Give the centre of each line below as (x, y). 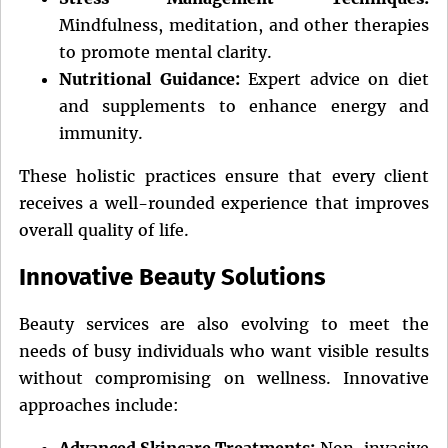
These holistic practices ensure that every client (224, 175)
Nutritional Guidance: (149, 78)
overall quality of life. (104, 229)
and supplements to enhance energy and (244, 105)
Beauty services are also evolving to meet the (224, 323)
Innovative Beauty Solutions (172, 276)
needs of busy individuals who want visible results (224, 350)
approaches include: (99, 404)
